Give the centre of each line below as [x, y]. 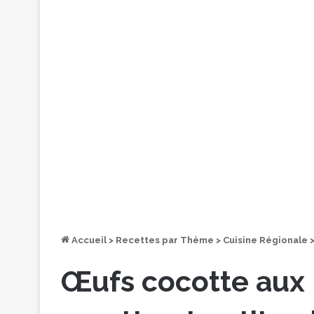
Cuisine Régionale [265, 240]
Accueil [88, 240]
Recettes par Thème [165, 240]
